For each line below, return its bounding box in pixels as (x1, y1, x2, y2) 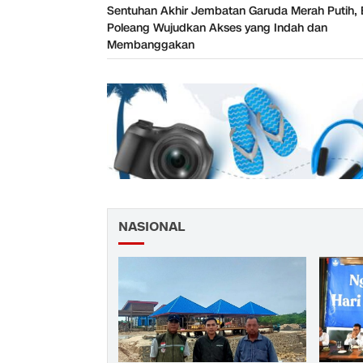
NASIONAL (118, 218, 185, 237)
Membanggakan (107, 37, 194, 53)
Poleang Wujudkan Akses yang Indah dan (107, 20, 327, 36)
